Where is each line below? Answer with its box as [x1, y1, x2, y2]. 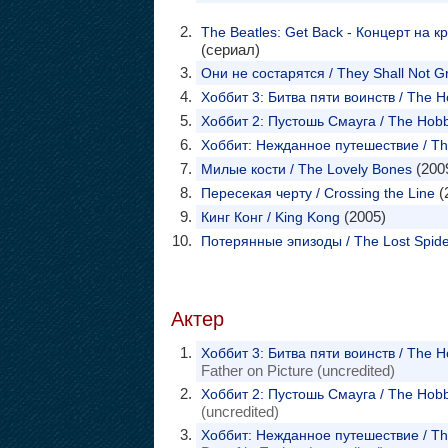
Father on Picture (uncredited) [200, 362, 395, 379]
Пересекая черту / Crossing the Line [200, 185, 435, 201]
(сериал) [200, 41, 260, 58]
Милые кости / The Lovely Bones [200, 161, 412, 177]
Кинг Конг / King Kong [200, 209, 340, 225]
